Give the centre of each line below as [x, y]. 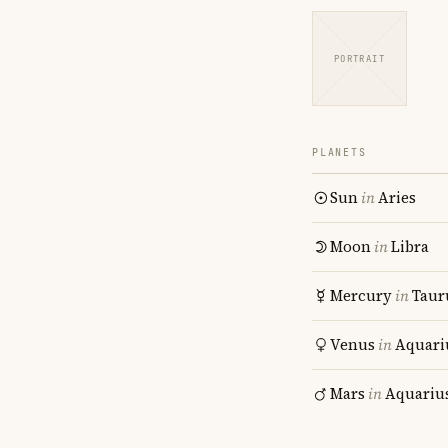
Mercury [361, 295]
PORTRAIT [359, 58]
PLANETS [339, 152]
